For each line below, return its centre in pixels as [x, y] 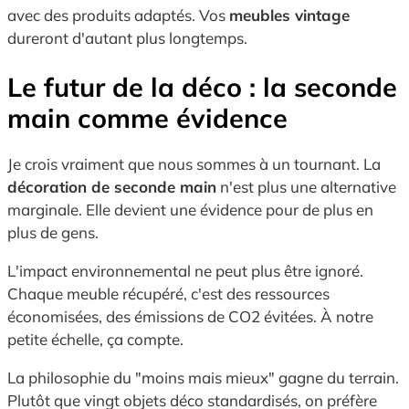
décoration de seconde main [112, 187]
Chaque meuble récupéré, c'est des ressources [168, 294]
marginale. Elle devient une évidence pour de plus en [190, 210]
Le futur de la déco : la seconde [202, 86]
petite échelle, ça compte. [95, 340]
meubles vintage [289, 15]
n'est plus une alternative [306, 187]
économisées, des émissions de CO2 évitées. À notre [190, 317]
